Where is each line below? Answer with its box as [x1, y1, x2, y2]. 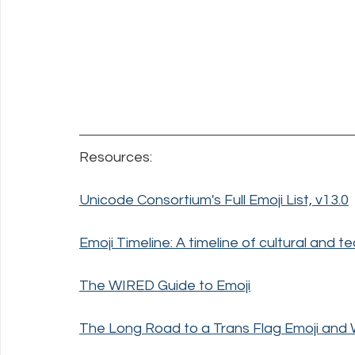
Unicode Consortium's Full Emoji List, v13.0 [79, 193, 349, 208]
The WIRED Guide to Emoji [79, 278, 250, 294]
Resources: [79, 150, 152, 166]
